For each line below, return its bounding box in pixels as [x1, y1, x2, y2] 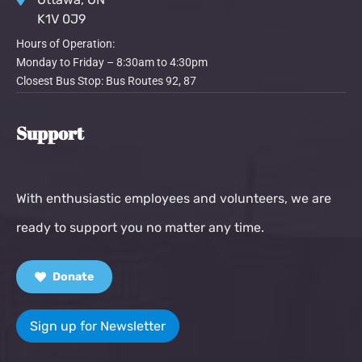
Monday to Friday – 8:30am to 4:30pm [16, 55, 208, 69]
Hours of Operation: [16, 36, 115, 50]
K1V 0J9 [37, 11, 86, 27]
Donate [50, 269, 94, 284]
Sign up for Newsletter [30, 318, 166, 334]
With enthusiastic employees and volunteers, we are [16, 190, 331, 206]
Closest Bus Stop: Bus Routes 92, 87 [16, 74, 196, 87]
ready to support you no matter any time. [16, 219, 264, 235]
